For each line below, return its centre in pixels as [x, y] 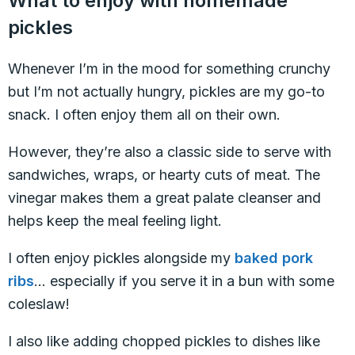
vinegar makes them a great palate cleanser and [164, 198]
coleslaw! [39, 304]
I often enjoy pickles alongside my [121, 258]
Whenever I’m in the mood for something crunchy [169, 69]
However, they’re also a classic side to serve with [170, 152]
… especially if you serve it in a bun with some [184, 281]
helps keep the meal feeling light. [115, 221]
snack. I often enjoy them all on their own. [144, 115]
